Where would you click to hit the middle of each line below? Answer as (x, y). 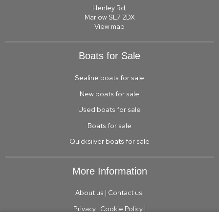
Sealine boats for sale (109, 78)
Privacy (85, 208)
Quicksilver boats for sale (109, 142)
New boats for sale (109, 94)
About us (89, 193)
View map (109, 27)
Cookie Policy (121, 208)
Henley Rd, (109, 8)
